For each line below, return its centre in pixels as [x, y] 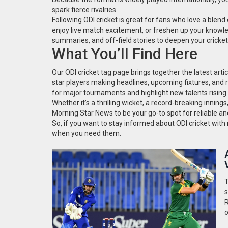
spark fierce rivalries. [85, 9]
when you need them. [87, 133]
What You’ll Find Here [125, 53]
